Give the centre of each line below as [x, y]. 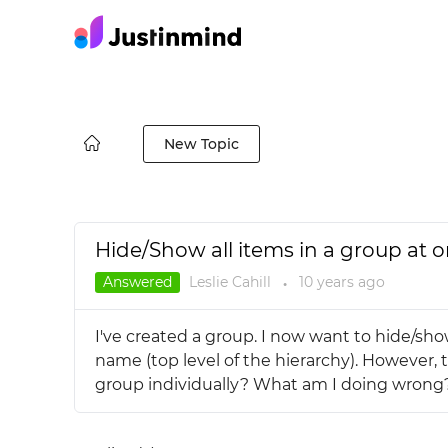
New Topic [201, 144]
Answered [137, 282]
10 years [326, 282]
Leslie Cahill [229, 282]
